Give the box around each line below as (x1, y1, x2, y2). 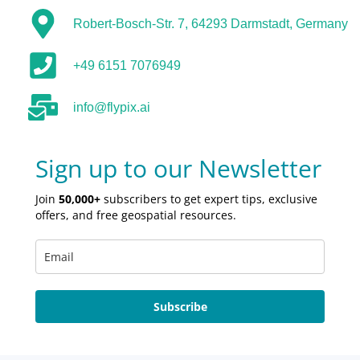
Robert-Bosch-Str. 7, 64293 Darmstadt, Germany (73, 17, 349, 31)
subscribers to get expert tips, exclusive (100, 191, 317, 207)
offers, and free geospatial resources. (35, 207, 236, 223)
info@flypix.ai (73, 100, 151, 115)
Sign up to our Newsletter (35, 152, 321, 186)
